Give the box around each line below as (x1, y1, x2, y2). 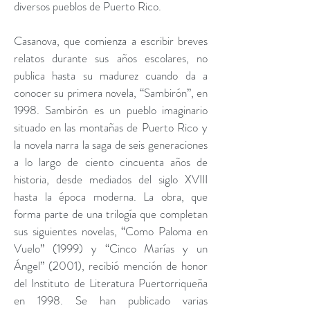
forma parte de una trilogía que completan (14, 206, 208, 222)
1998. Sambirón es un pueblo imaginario (14, 102, 208, 118)
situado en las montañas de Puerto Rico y (14, 119, 208, 136)
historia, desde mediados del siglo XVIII (14, 171, 208, 188)
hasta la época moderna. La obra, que (14, 188, 208, 205)
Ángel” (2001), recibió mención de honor (14, 257, 208, 274)
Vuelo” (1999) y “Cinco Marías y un (14, 240, 208, 257)
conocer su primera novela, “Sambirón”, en (14, 84, 208, 101)
